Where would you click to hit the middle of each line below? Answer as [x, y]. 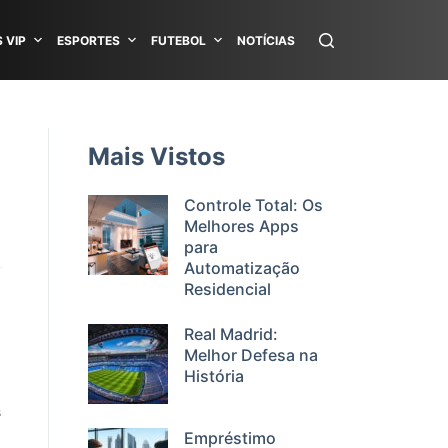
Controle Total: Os [253, 205]
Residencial [227, 289]
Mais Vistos [156, 156]
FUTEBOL [178, 40]
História [214, 376]
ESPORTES [88, 40]
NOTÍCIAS [266, 40]
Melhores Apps [241, 226]
